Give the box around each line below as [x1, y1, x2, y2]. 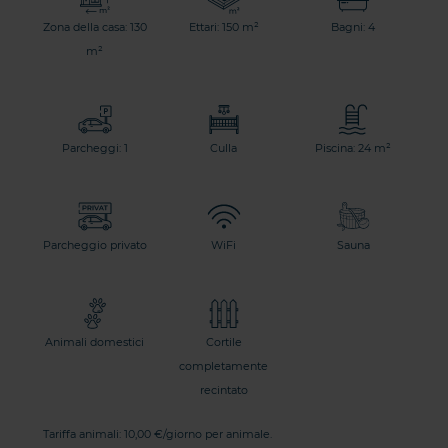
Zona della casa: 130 [42, 20, 147, 35]
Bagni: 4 [331, 20, 376, 35]
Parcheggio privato [42, 238, 147, 253]
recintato [199, 383, 248, 398]
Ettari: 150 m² [188, 20, 259, 35]
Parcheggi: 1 [61, 141, 128, 156]
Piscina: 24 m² [315, 141, 392, 156]
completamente [179, 359, 269, 374]
